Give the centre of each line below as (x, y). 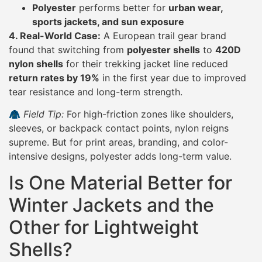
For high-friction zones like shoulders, (149, 114)
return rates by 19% (54, 77)
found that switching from (68, 49)
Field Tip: (44, 114)
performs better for (122, 7)
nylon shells (36, 63)
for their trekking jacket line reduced (146, 63)
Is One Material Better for (120, 182)
